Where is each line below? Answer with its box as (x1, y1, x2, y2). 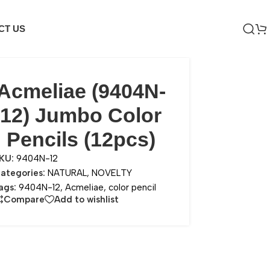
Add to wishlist (54, 193, 119, 205)
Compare (4, 193, 45, 205)
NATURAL (48, 168, 87, 178)
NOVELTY (92, 168, 133, 178)
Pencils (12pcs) (6, 128, 155, 151)
